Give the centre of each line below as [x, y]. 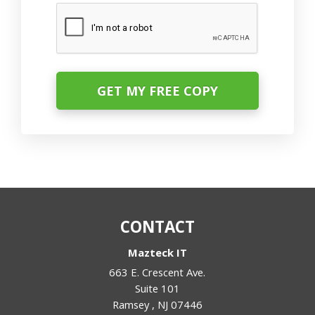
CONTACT [157, 226]
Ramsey [132, 304]
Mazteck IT [157, 252]
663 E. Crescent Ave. [157, 272]
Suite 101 [157, 288]
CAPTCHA [85, 18]
